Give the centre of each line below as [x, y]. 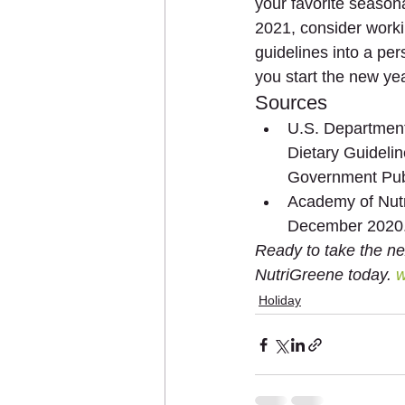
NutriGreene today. [325, 275]
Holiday [280, 300]
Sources [291, 103]
